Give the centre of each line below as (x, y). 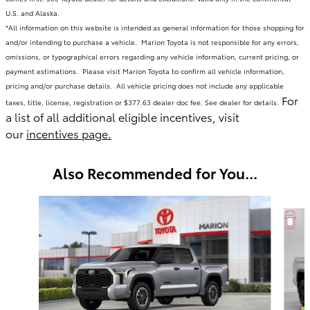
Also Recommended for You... (155, 172)
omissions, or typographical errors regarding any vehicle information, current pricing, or (152, 56)
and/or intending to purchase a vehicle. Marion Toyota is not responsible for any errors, (152, 42)
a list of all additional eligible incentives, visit (122, 116)
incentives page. (69, 133)
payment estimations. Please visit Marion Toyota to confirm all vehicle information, (145, 71)
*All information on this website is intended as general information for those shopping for (155, 27)
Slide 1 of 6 (30, 202)
